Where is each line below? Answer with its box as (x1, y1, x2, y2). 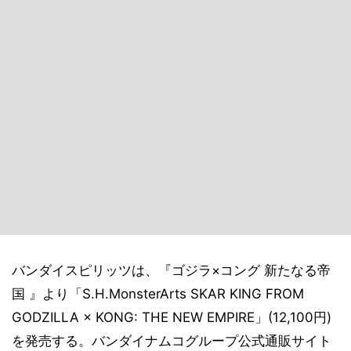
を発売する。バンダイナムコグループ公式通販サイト (12, 333, 331, 349)
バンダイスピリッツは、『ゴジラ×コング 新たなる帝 (12, 262, 331, 278)
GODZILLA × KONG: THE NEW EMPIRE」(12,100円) (12, 309, 331, 325)
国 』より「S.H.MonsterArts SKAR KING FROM (12, 286, 304, 302)
